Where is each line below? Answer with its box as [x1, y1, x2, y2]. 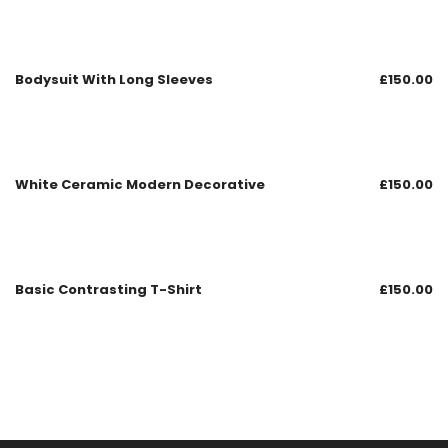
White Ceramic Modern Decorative [15, 175, 265, 195]
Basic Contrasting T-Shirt [15, 280, 202, 300]
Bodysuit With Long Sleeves [15, 70, 213, 90]
